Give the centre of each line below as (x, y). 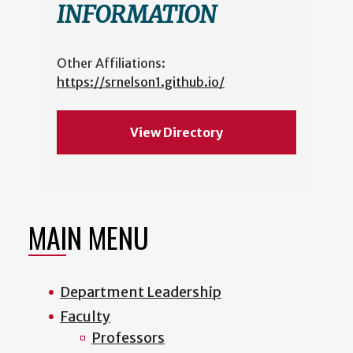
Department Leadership (141, 292)
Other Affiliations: (111, 63)
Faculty (85, 316)
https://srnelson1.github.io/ (141, 82)
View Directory (176, 132)
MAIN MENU (89, 236)
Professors (128, 337)
